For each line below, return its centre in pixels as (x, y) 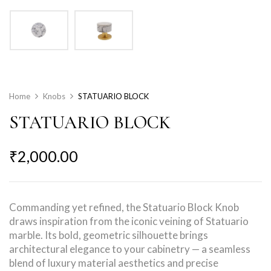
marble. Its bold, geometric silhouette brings (109, 235)
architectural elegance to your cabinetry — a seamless (130, 249)
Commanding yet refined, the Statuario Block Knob (124, 207)
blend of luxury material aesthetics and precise (114, 263)
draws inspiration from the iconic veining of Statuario (129, 221)
